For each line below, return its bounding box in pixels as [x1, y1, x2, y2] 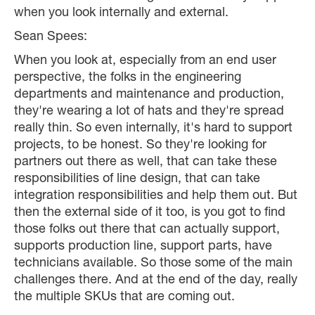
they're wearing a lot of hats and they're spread [14, 105, 284, 119]
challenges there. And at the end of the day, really [14, 274, 297, 288]
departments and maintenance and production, [14, 89, 284, 102]
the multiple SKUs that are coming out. [14, 291, 235, 304]
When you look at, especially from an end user [14, 55, 276, 68]
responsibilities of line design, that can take [14, 173, 260, 186]
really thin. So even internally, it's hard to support [14, 122, 292, 136]
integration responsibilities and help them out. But [14, 190, 297, 203]
